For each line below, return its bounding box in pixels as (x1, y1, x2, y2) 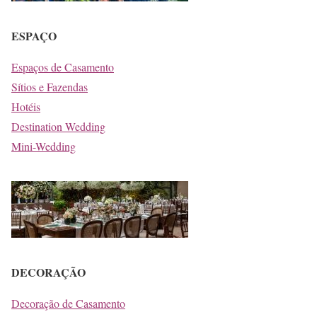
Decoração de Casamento (11, 295, 125, 311)
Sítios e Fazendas (11, 79, 88, 94)
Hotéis (11, 98, 40, 114)
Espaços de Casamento (11, 59, 114, 74)
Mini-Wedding (11, 138, 76, 154)
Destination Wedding (11, 118, 105, 134)
